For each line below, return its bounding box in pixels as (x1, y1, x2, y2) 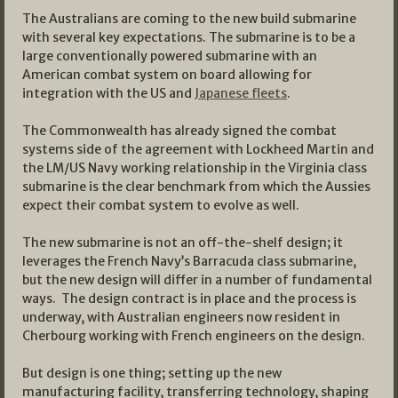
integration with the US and (22, 85, 195, 102)
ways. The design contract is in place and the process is (22, 291, 356, 307)
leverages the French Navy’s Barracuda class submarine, (22, 253, 356, 270)
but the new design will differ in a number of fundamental (22, 272, 372, 289)
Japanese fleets (195, 85, 287, 102)
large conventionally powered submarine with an (22, 48, 317, 65)
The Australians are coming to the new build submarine (22, 11, 356, 28)
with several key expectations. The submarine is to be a (22, 29, 355, 46)
